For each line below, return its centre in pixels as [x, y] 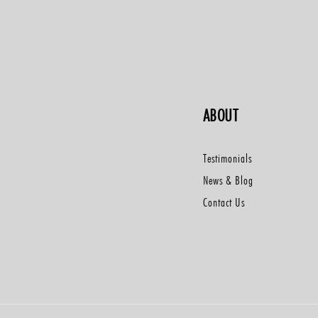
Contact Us [224, 202]
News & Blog [228, 180]
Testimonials [227, 158]
